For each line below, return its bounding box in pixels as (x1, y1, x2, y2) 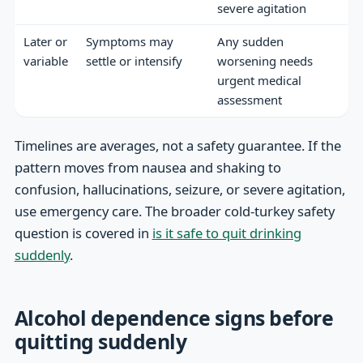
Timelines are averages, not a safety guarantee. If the (14, 135, 341, 155)
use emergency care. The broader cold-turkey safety (14, 201, 335, 220)
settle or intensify (85, 52, 182, 69)
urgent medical (216, 71, 301, 88)
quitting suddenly (14, 327, 187, 355)
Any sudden (216, 32, 284, 49)
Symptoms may (85, 32, 173, 49)
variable (23, 52, 68, 69)
